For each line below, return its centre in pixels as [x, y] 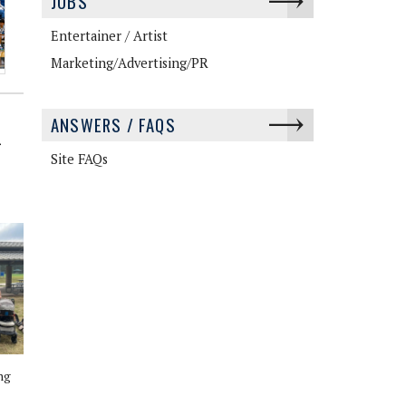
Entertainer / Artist [109, 35]
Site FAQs [79, 159]
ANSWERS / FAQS [113, 124]
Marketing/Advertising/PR [130, 63]
